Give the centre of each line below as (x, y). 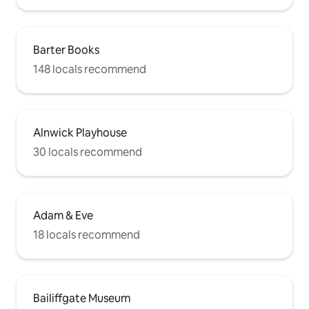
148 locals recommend (90, 70)
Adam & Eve (63, 216)
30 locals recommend (88, 152)
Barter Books (66, 50)
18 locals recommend (87, 235)
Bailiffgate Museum (82, 299)
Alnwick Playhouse (80, 133)
